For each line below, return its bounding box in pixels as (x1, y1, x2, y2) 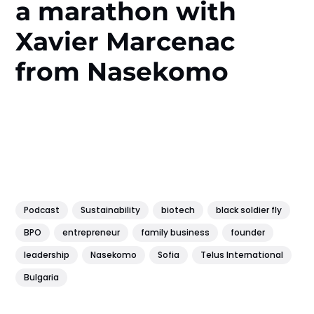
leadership (24, 248, 70, 261)
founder (231, 226, 266, 238)
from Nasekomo (15, 56, 229, 88)
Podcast (24, 203, 60, 216)
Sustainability (81, 203, 141, 216)
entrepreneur (62, 226, 121, 238)
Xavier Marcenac (15, 26, 235, 57)
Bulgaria (24, 271, 60, 283)
